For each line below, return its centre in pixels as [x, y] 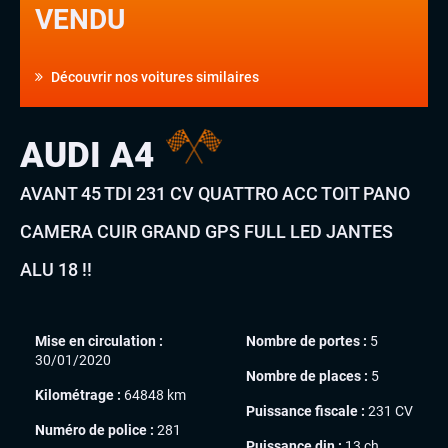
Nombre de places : [307, 376]
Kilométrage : [78, 395]
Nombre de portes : [306, 341]
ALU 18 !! [56, 270]
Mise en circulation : [99, 341]
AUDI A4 [91, 156]
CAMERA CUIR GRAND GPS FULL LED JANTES [206, 232]
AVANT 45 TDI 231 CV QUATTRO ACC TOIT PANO [215, 194]
